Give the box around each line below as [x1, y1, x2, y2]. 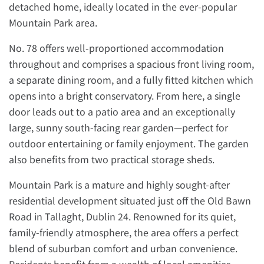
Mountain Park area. [9, 15, 97, 29]
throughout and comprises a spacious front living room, [9, 57, 254, 71]
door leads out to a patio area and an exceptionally [9, 104, 235, 118]
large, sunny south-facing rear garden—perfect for [9, 120, 228, 134]
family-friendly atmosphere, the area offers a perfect [9, 225, 239, 239]
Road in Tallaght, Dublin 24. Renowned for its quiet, [9, 209, 236, 223]
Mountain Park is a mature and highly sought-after [9, 177, 230, 192]
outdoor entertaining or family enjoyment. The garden [9, 136, 249, 150]
